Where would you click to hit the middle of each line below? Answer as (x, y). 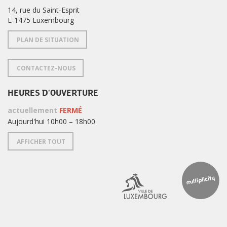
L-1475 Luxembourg (41, 20)
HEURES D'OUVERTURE (53, 93)
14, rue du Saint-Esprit (44, 10)
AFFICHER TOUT (41, 142)
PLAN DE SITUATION (48, 40)
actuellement (33, 110)
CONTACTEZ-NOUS (46, 68)
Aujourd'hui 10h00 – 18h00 (51, 122)
